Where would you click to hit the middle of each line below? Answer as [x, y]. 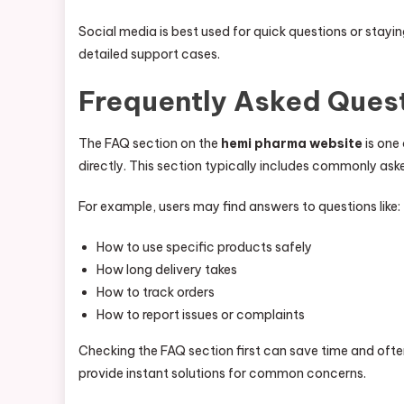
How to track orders [156, 292]
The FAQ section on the [150, 143]
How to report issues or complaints [201, 315]
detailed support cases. [149, 54]
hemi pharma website [292, 143]
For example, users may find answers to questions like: [239, 207]
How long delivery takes [167, 270]
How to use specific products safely [204, 247]
